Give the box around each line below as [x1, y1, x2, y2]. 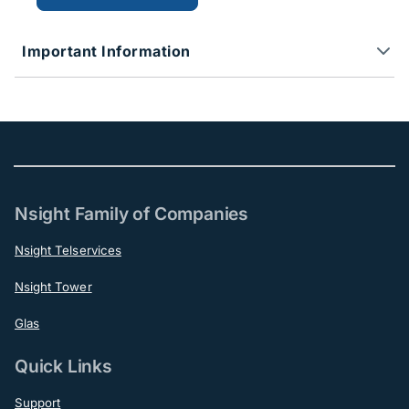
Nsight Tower [15, 279, 92, 295]
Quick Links [15, 355, 112, 378]
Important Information [22, 42, 191, 61]
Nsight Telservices [15, 243, 121, 258]
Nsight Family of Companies [15, 203, 249, 225]
